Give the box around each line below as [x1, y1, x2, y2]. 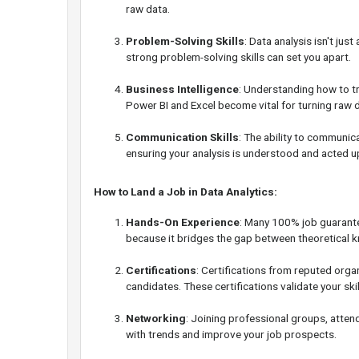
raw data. [126, 2, 170, 16]
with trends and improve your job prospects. [126, 328, 337, 341]
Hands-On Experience [126, 216, 240, 229]
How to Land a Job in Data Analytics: [94, 185, 277, 199]
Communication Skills [126, 131, 239, 144]
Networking [126, 312, 186, 325]
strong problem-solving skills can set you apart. [126, 50, 351, 64]
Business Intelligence [126, 83, 239, 96]
